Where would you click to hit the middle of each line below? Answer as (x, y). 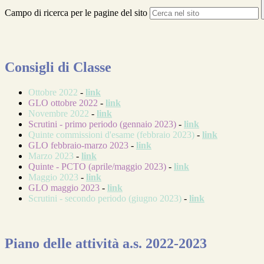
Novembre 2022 (59, 113)
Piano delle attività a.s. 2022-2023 (106, 243)
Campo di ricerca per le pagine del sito (76, 13)
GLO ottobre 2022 (63, 103)
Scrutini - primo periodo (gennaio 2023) (102, 124)
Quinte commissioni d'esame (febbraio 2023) (111, 134)
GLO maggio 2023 (65, 187)
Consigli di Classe (58, 67)
